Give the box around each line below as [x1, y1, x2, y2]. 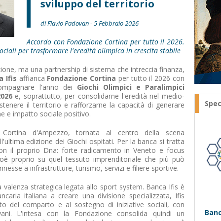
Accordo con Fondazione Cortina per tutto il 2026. [27, 37, 184, 46]
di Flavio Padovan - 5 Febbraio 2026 [40, 19, 139, 28]
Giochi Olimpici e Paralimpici [76, 82, 185, 92]
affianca [19, 74, 47, 83]
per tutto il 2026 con [116, 74, 185, 83]
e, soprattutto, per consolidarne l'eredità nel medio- [12, 91, 185, 101]
